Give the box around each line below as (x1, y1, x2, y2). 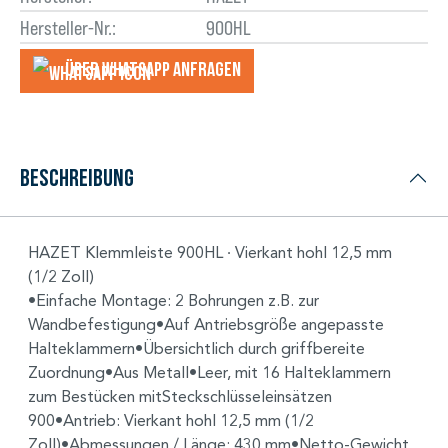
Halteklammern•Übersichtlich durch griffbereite (28, 338, 365, 358)
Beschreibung (20, 164, 134, 190)
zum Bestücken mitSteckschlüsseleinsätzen (28, 386, 332, 406)
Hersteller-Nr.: (20, 15, 116, 40)
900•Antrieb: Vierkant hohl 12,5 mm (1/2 (28, 410, 314, 430)
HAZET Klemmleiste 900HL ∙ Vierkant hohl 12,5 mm (28, 242, 392, 262)
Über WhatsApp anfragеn (65, 58, 241, 81)
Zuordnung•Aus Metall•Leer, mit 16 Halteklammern (28, 362, 391, 382)
